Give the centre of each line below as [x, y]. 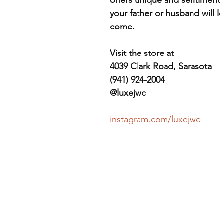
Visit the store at [142, 53]
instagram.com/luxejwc [155, 119]
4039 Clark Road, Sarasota [161, 66]
